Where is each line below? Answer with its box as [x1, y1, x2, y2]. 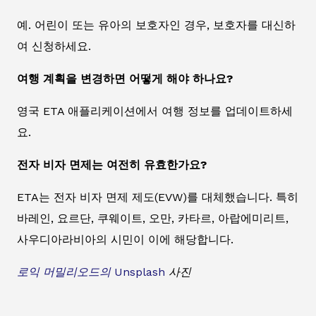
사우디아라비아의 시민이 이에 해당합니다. [17, 233, 233, 247]
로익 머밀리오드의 [17, 265, 111, 279]
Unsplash [114, 265, 165, 279]
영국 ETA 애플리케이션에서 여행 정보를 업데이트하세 [17, 104, 293, 119]
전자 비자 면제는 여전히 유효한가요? [17, 158, 207, 172]
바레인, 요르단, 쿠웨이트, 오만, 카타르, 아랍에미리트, [17, 212, 288, 226]
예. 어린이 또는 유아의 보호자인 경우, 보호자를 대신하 [17, 18, 296, 32]
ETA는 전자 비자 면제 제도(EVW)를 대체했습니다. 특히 [17, 190, 298, 205]
